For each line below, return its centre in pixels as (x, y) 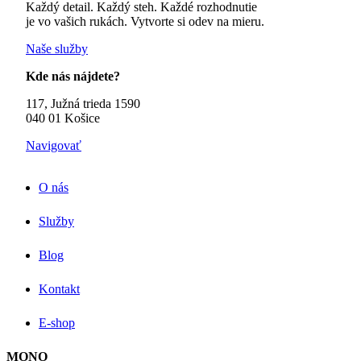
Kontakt (59, 289)
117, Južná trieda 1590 (83, 104)
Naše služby (57, 49)
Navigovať (54, 146)
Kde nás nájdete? (73, 77)
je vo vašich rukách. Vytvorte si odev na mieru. (145, 22)
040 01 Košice (63, 118)
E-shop (57, 323)
